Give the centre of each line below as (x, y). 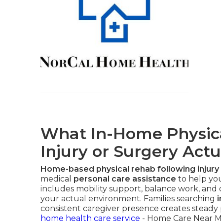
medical (57, 179)
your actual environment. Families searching (129, 199)
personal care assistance (125, 179)
